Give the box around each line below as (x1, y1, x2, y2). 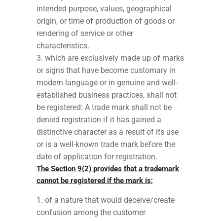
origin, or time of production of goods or (37, 16, 175, 26)
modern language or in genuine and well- (37, 77, 178, 87)
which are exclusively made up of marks (45, 53, 184, 63)
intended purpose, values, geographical (37, 3, 172, 13)
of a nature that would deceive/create (45, 195, 175, 205)
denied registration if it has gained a (37, 114, 161, 124)
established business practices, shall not (37, 90, 177, 100)
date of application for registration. (37, 151, 157, 161)
